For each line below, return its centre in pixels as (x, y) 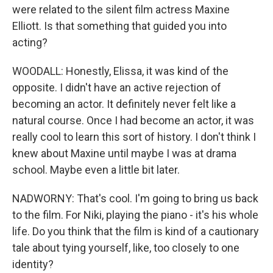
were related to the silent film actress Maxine (121, 9)
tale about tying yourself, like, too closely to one (126, 248)
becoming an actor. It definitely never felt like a (124, 104)
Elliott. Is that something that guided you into (119, 26)
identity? (33, 264)
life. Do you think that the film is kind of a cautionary (136, 231)
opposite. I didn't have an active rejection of (117, 87)
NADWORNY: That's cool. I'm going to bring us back (135, 198)
